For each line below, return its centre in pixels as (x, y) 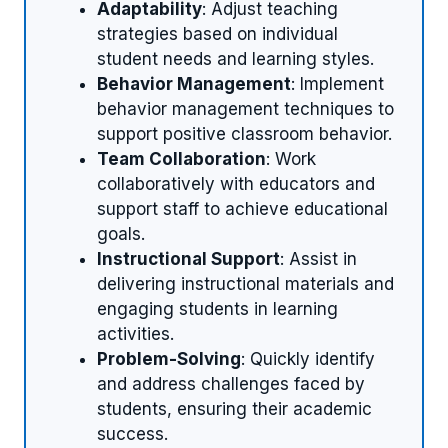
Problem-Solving (169, 358)
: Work (291, 158)
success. (132, 433)
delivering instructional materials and (245, 283)
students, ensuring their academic (234, 408)
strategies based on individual (217, 33)
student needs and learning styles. (235, 58)
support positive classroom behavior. (244, 133)
